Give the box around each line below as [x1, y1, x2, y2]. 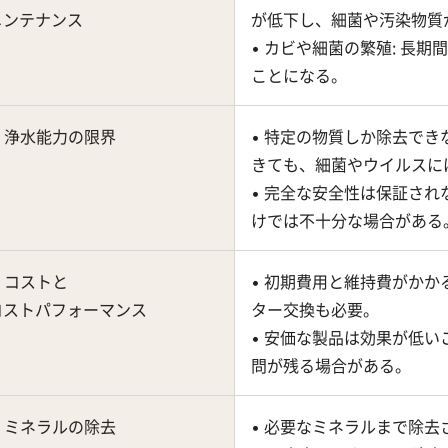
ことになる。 [251, 63, 347, 87]
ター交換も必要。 [251, 297, 379, 321]
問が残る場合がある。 [251, 353, 411, 377]
